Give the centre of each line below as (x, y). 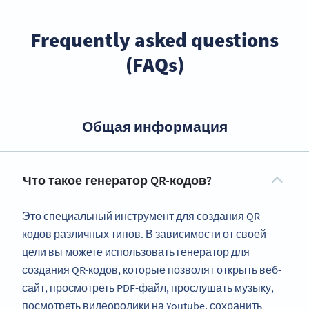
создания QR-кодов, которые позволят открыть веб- (152, 270)
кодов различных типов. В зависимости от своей (144, 234)
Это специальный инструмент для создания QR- (142, 216)
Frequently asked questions (154, 40)
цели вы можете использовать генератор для (136, 252)
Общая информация (154, 127)
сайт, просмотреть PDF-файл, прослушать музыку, (148, 288)
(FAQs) (154, 65)
